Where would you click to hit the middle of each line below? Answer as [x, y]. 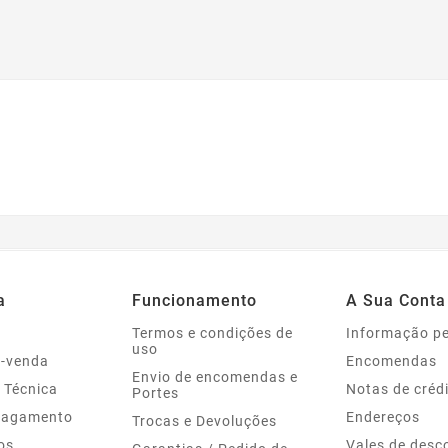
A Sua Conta [396, 300]
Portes [155, 392]
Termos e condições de [212, 332]
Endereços [383, 416]
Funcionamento [194, 300]
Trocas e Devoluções [204, 420]
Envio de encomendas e [215, 376]
